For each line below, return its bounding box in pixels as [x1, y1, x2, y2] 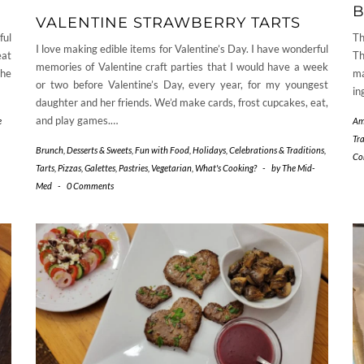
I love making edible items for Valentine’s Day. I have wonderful [36, 41, 328, 55]
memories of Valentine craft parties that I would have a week [36, 59, 328, 73]
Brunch [36, 144, 63, 155]
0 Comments [67, 180, 114, 191]
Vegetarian [151, 162, 192, 173]
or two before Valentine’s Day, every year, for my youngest [36, 77, 328, 91]
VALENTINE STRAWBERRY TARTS [36, 13, 301, 32]
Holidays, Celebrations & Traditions [193, 144, 324, 155]
